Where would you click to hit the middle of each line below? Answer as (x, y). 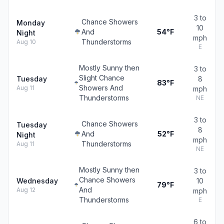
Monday (31, 23)
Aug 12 (26, 190)
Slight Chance (101, 78)
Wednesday (37, 181)
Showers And (101, 88)
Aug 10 (26, 42)
